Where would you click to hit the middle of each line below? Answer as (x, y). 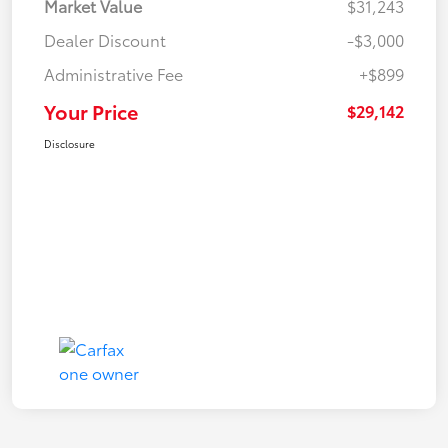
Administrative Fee (113, 74)
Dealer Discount (105, 40)
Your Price (91, 111)
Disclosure (69, 144)
